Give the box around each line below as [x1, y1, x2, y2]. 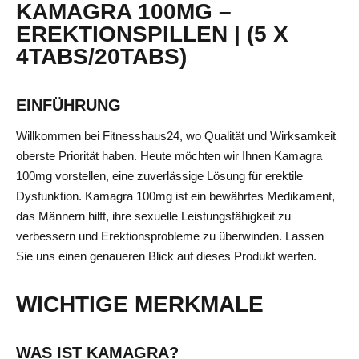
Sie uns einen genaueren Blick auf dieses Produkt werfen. [16, 249, 317, 263]
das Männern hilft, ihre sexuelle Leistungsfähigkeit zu [16, 209, 291, 223]
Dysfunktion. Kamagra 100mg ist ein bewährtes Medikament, [16, 189, 335, 203]
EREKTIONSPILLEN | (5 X [16, 22, 288, 46]
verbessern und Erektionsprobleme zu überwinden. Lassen [16, 229, 324, 243]
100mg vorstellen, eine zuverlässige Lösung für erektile [16, 169, 303, 183]
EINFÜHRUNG [16, 96, 121, 114]
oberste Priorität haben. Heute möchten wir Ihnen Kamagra [16, 149, 322, 163]
